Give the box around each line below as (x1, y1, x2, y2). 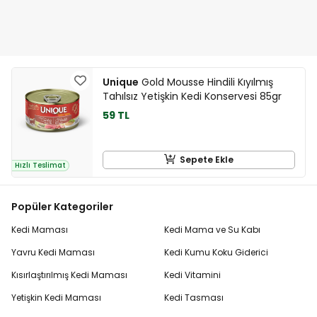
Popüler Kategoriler (11, 199, 113, 214)
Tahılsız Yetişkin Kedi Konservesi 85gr (103, 89, 282, 104)
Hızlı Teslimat (15, 160, 66, 170)
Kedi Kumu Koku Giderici (164, 246, 268, 258)
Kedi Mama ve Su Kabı (164, 223, 260, 236)
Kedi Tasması (164, 291, 224, 304)
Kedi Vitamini (164, 268, 221, 281)
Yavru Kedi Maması (11, 246, 95, 258)
